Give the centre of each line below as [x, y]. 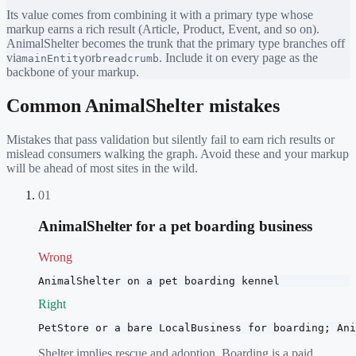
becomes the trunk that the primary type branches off [212, 44]
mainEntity [53, 59]
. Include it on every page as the [238, 58]
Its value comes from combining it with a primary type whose [160, 15]
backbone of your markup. [73, 72]
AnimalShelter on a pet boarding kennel [159, 281]
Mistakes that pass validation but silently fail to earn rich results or [170, 140]
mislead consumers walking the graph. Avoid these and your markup [178, 154]
